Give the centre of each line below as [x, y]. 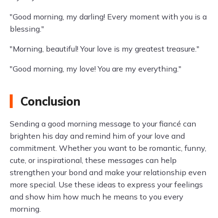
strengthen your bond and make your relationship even [108, 172]
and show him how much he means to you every [97, 197]
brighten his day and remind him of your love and [97, 136]
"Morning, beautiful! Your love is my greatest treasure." [105, 49]
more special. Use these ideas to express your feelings [106, 184]
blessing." [27, 29]
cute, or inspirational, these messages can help [93, 160]
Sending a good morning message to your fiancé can [103, 124]
